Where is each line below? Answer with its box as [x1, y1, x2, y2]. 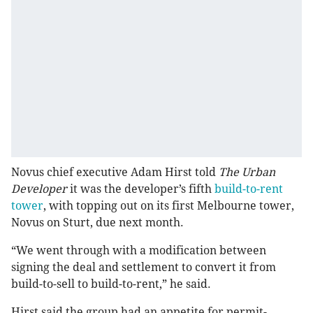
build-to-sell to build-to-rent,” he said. [11, 277, 214, 291]
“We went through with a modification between [11, 244, 266, 258]
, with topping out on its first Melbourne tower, [43, 199, 294, 213]
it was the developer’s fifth [67, 182, 214, 196]
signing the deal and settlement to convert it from [11, 261, 276, 275]
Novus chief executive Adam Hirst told [11, 166, 219, 180]
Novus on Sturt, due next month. [11, 216, 187, 230]
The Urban [219, 166, 275, 180]
